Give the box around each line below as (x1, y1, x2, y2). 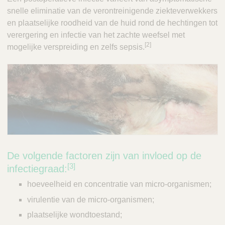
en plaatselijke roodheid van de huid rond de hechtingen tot (7, 19, 217, 28)
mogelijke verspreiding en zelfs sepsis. (7, 43, 145, 52)
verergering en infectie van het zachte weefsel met (7, 31, 185, 40)
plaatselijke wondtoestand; (27, 210, 122, 219)
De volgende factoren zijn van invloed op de (7, 150, 201, 162)
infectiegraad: (7, 163, 67, 175)
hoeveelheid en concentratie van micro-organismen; (27, 180, 211, 189)
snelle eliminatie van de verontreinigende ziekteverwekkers (7, 7, 217, 16)
